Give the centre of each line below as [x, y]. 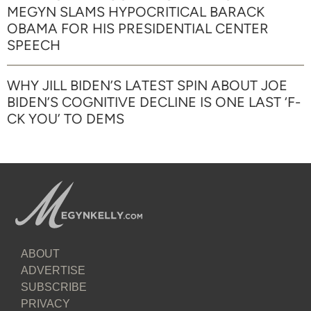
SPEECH [34, 45]
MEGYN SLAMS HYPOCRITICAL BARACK [136, 11]
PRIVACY [45, 303]
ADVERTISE [53, 270]
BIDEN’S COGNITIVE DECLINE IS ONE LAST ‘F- [154, 102]
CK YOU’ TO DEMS [66, 118]
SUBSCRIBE [54, 287]
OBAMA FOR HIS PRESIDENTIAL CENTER [138, 28]
